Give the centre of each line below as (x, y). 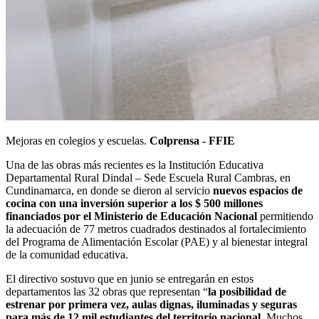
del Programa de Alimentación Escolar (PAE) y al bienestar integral (157, 241)
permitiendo (287, 216)
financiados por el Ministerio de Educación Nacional (133, 216)
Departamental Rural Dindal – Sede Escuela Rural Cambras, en (148, 177)
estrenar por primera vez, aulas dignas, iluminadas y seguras (151, 304)
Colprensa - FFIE (192, 140)
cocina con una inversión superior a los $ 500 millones (134, 203)
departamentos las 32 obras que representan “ (107, 291)
